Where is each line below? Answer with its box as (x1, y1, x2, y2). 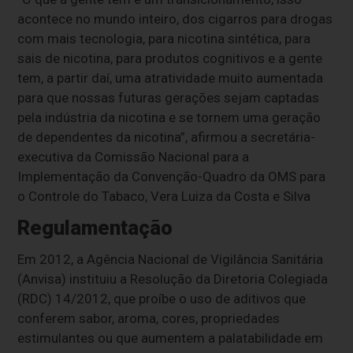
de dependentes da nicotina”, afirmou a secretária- (17, 129, 316, 146)
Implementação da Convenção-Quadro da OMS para (17, 169, 326, 185)
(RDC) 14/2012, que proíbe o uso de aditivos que (17, 291, 307, 307)
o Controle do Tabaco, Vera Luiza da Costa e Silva (17, 188, 311, 205)
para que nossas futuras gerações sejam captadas (17, 90, 320, 106)
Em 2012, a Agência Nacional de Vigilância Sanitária (17, 251, 324, 268)
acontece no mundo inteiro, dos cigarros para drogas (17, 11, 333, 28)
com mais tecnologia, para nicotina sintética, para (17, 31, 311, 47)
